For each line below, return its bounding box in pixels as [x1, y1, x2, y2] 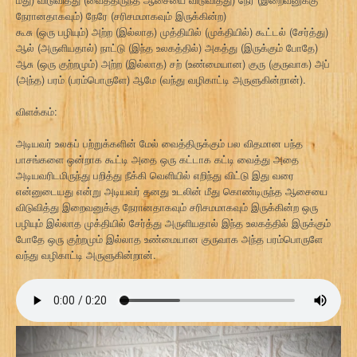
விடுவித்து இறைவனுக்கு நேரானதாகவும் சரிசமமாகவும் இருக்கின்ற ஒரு [16, 198, 318, 214]
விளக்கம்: [16, 103, 57, 119]
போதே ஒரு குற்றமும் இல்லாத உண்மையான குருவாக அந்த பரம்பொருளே [16, 230, 323, 246]
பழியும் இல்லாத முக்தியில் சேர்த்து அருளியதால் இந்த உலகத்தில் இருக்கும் [16, 214, 331, 230]
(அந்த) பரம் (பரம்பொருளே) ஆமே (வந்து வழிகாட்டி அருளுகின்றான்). [16, 71, 306, 87]
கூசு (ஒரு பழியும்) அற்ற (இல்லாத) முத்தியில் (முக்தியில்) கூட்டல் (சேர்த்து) [16, 23, 328, 39]
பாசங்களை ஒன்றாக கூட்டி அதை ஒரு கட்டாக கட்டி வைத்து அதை [16, 151, 299, 167]
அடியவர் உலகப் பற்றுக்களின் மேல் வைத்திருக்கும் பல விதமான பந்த [16, 135, 303, 151]
